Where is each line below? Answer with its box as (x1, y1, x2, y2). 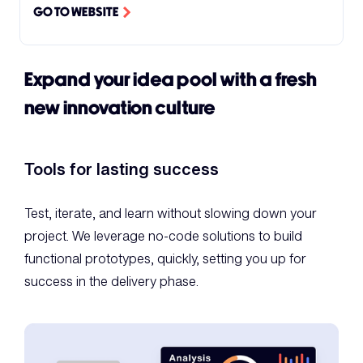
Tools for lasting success (24, 156, 219, 181)
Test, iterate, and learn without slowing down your (24, 203, 317, 223)
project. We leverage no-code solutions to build (24, 225, 302, 246)
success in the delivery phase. (24, 271, 199, 291)
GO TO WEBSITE (33, 6, 119, 19)
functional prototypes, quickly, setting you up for (24, 248, 306, 268)
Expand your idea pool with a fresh (24, 70, 317, 90)
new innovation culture (24, 99, 216, 118)
